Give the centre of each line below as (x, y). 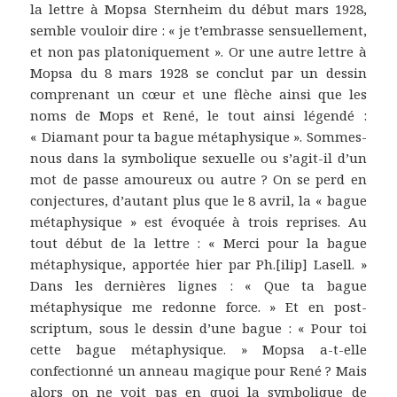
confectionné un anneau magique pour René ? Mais (198, 370)
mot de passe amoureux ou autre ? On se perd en (198, 179)
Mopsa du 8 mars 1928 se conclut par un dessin (198, 72)
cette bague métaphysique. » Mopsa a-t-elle (198, 349)
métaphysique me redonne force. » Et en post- (198, 306)
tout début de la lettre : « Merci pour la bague (198, 242)
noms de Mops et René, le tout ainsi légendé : (198, 115)
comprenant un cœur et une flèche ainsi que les (198, 93)
